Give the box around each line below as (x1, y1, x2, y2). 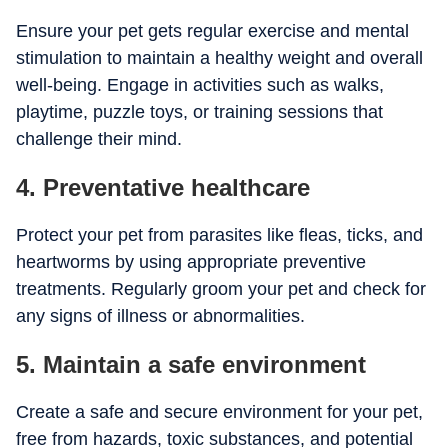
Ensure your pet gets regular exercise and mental (16, 21, 409, 41)
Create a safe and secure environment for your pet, (16, 402, 423, 422)
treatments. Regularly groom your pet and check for (16, 279, 426, 299)
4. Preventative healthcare (16, 174, 310, 201)
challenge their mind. (16, 129, 182, 149)
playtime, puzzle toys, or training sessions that (16, 102, 383, 122)
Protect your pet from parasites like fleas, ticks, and (16, 225, 423, 245)
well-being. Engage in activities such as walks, (16, 75, 384, 95)
